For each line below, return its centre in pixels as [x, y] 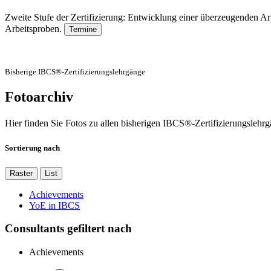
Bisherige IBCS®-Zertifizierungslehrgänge [75, 72]
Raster [21, 173]
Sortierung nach [32, 148]
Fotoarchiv [39, 97]
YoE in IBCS [54, 205]
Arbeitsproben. [34, 29]
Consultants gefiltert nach [68, 229]
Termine [83, 30]
